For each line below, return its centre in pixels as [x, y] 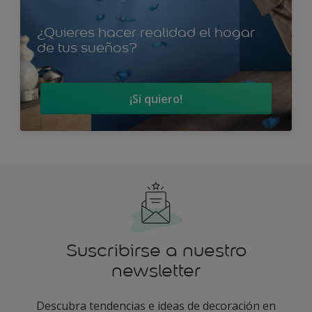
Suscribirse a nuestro [156, 250]
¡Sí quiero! [156, 99]
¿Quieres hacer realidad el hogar [146, 32]
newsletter [156, 271]
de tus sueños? [87, 47]
